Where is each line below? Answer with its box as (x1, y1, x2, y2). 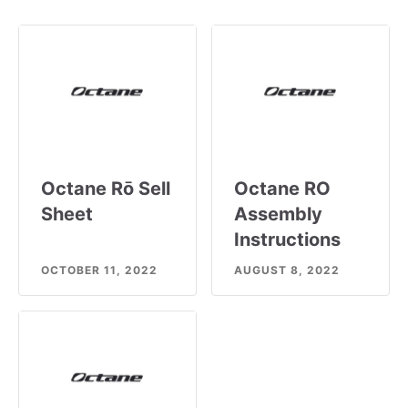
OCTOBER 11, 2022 (41, 263, 158, 278)
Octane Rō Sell (41, 178, 170, 200)
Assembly (234, 203, 322, 226)
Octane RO (234, 178, 331, 200)
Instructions (234, 229, 341, 251)
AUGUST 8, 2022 (234, 263, 340, 278)
